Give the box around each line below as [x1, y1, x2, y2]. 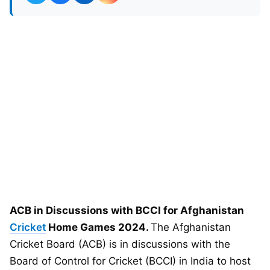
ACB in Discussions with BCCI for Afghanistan [10, 204, 244, 216]
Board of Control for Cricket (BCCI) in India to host [10, 255, 251, 267]
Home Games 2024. [46, 221, 151, 233]
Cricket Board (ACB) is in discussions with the [10, 238, 230, 250]
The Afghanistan [151, 221, 231, 233]
